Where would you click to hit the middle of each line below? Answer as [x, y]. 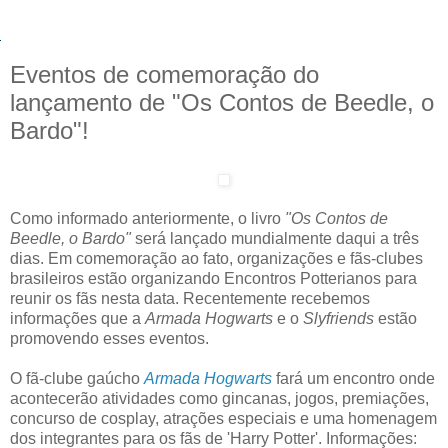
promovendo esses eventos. [109, 338]
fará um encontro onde [353, 378]
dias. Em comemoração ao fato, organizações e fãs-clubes [216, 258]
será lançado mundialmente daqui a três [275, 238]
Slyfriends [338, 318]
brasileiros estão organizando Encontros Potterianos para [213, 278]
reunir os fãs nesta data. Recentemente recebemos [190, 298]
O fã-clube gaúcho [77, 378]
